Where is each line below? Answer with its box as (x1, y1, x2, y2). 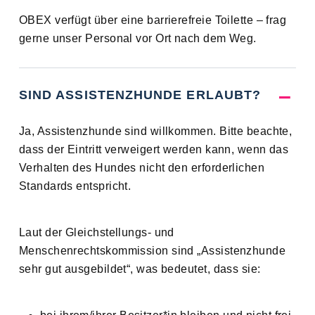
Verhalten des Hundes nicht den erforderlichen (18, 162, 265, 174)
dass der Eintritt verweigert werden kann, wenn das (18, 143, 289, 156)
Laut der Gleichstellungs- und (18, 226, 174, 239)
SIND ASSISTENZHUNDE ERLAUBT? (18, 88, 262, 103)
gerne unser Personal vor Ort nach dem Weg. (18, 32, 257, 45)
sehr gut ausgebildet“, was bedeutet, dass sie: (18, 263, 261, 276)
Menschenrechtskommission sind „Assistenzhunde (18, 245, 286, 257)
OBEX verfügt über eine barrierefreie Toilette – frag (18, 14, 287, 27)
